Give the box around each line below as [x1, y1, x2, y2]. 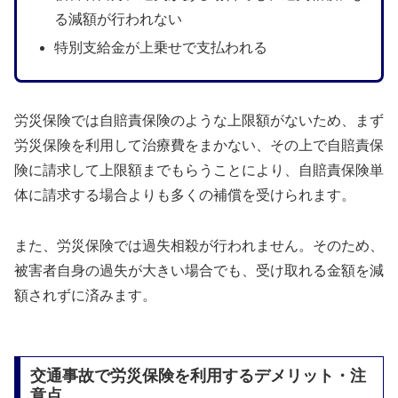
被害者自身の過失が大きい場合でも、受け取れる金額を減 [14, 262, 384, 278]
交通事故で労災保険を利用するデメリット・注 [29, 367, 366, 386]
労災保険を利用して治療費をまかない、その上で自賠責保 [14, 137, 384, 153]
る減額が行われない [53, 12, 182, 28]
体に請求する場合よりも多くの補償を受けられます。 [14, 187, 355, 203]
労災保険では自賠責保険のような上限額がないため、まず [14, 112, 384, 128]
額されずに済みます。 [14, 287, 156, 303]
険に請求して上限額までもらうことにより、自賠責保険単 [14, 162, 384, 178]
